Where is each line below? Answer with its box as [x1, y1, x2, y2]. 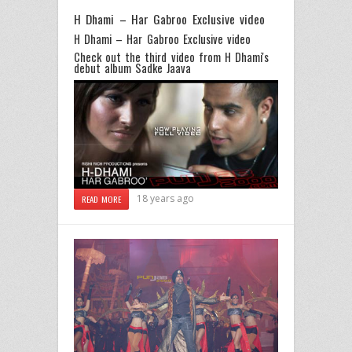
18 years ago [137, 191, 195, 205]
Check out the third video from [74, 48, 225, 65]
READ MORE [82, 192, 122, 205]
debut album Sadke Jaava [74, 59, 192, 76]
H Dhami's [224, 48, 269, 65]
